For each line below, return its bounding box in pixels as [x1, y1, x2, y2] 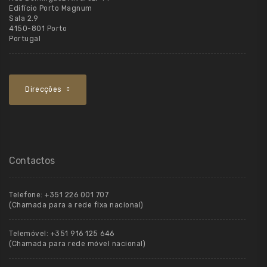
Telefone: [9, 190, 45, 199]
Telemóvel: [9, 229, 51, 238]
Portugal [9, 34, 41, 43]
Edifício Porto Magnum [9, 4, 92, 13]
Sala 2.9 [9, 14, 38, 23]
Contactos [9, 154, 55, 166]
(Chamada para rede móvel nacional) [9, 239, 145, 248]
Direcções [25, 85, 61, 94]
